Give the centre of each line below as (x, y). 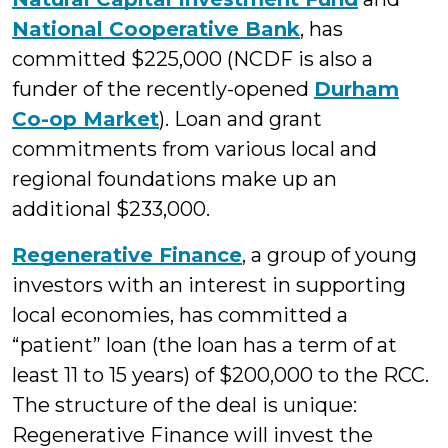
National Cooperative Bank (156, 29)
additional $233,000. (111, 209)
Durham (356, 89)
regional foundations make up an (174, 179)
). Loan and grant (240, 119)
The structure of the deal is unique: (184, 405)
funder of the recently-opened (163, 89)
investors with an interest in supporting (209, 285)
